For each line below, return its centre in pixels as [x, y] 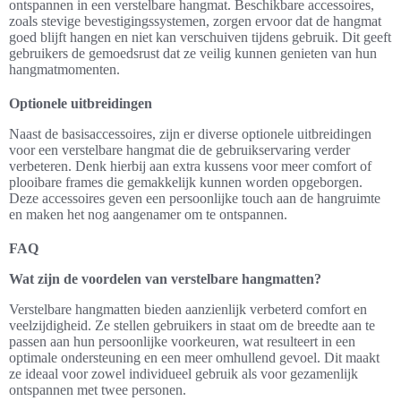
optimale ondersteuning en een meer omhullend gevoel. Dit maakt [194, 358]
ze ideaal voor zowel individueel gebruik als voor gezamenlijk [183, 374]
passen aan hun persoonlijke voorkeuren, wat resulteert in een [182, 341]
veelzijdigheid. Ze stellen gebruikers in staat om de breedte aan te [192, 325]
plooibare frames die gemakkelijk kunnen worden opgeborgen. [186, 182]
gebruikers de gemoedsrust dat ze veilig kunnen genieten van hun [193, 53]
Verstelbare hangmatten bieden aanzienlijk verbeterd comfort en [188, 309]
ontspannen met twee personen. [98, 390]
